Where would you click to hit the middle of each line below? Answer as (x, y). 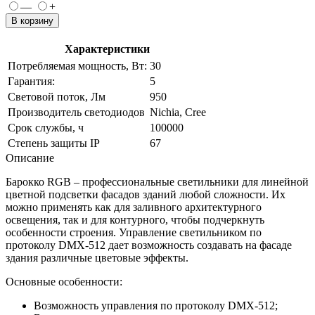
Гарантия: (31, 81)
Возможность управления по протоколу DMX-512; (156, 305)
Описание (30, 157)
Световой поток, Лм (57, 96)
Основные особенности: (64, 281)
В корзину (32, 20)
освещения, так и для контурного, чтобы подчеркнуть (135, 219)
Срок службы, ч (46, 127)
